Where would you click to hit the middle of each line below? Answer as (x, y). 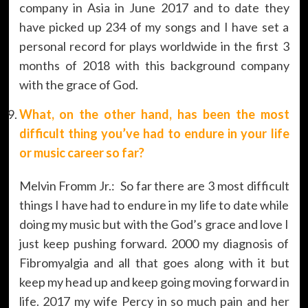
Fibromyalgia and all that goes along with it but (154, 262)
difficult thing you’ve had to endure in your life (154, 133)
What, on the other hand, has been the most (154, 114)
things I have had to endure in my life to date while (154, 205)
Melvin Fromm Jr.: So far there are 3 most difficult (154, 185)
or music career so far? (81, 152)
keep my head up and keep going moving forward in (154, 282)
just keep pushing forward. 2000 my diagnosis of (154, 243)
